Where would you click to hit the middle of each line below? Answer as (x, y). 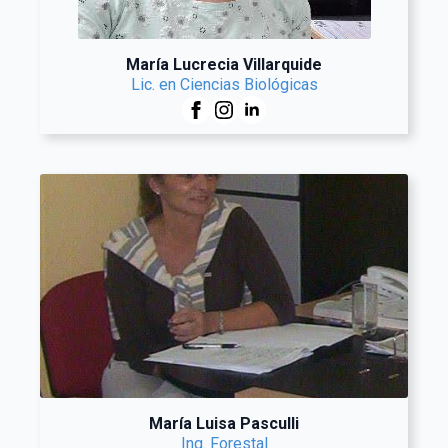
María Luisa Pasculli (224, 423)
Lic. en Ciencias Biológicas (224, 84)
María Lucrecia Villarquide (224, 64)
